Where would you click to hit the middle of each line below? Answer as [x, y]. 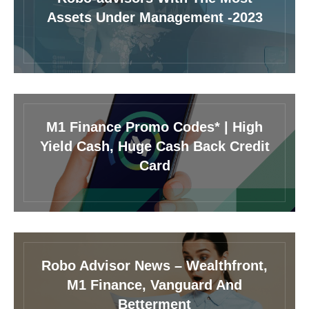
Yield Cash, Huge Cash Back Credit [154, 146]
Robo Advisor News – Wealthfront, [154, 265]
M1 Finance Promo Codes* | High [154, 127]
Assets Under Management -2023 [154, 17]
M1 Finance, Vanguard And [154, 285]
